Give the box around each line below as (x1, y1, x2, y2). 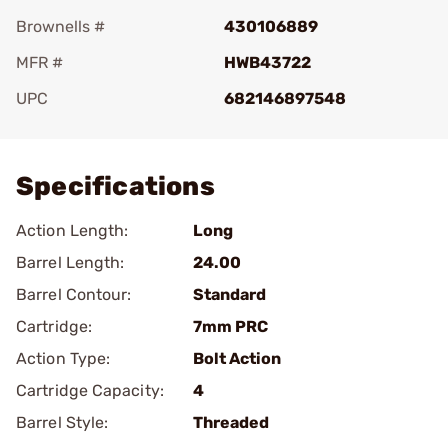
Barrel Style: (16, 413, 109, 432)
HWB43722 (224, 53, 311, 72)
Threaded (193, 413, 269, 432)
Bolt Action (193, 349, 281, 368)
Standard (193, 285, 266, 304)
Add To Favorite (44, 117, 162, 136)
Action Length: (16, 221, 129, 240)
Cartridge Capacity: (16, 381, 164, 400)
